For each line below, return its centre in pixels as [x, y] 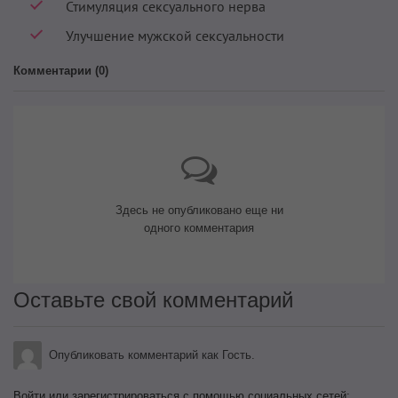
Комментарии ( [56, 71]
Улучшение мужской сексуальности [175, 36]
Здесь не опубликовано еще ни [199, 211]
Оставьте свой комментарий [153, 300]
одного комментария [199, 228]
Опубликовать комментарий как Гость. [152, 355]
